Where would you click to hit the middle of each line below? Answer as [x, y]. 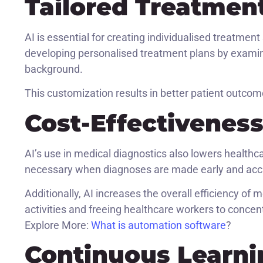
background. [54, 69]
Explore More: [58, 225]
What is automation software [159, 225]
